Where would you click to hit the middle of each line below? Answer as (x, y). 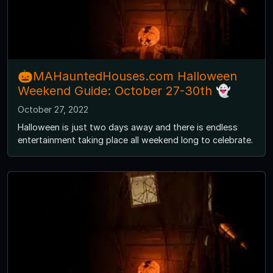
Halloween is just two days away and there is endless (128, 127)
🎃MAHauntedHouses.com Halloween (127, 76)
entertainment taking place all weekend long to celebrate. (135, 140)
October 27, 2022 (53, 110)
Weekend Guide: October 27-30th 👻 (124, 91)
